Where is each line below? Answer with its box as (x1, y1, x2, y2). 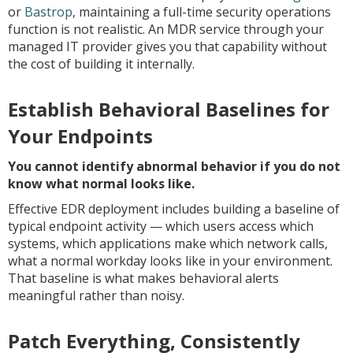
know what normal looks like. (8, 175, 195, 192)
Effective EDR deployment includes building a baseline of (8, 200, 340, 217)
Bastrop (24, 3, 72, 20)
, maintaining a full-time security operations (72, 3, 331, 20)
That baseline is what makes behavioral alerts (8, 269, 279, 287)
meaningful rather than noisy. (8, 287, 184, 304)
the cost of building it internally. (8, 55, 195, 72)
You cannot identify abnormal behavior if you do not (8, 158, 340, 175)
